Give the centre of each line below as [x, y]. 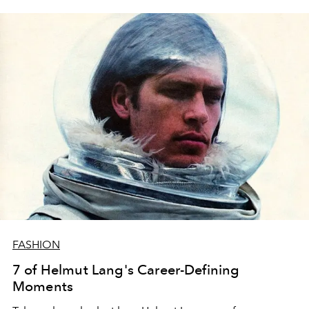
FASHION [36, 245]
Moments [43, 286]
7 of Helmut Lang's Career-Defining [126, 270]
